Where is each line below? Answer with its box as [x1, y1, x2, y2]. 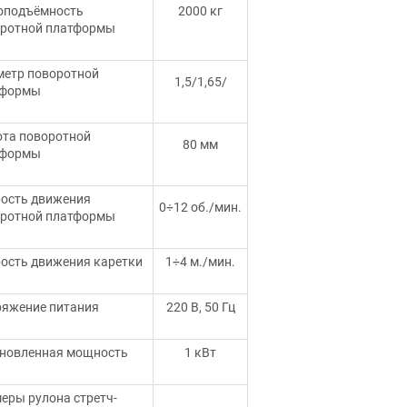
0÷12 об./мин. [159, 200, 242, 214]
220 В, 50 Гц [165, 300, 235, 314]
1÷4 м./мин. [165, 254, 235, 269]
